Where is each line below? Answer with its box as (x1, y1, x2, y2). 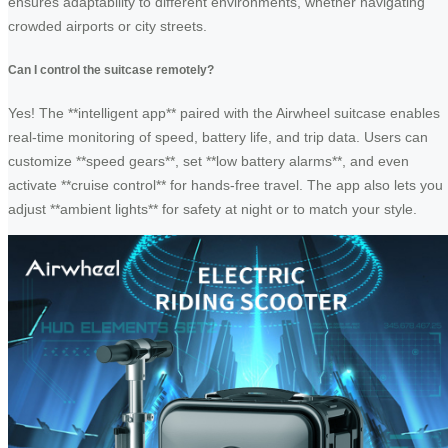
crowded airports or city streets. (8, 18, 207, 35)
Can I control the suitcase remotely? (8, 62, 214, 76)
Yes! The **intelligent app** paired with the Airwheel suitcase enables (8, 104, 440, 121)
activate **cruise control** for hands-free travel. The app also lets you (8, 176, 443, 193)
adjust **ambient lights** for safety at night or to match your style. (8, 200, 417, 217)
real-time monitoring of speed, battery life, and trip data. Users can (8, 128, 428, 145)
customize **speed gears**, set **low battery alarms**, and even (8, 152, 409, 169)
